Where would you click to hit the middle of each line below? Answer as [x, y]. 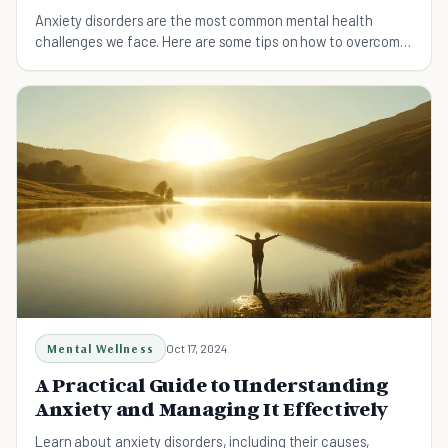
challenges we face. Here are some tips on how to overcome [222, 41]
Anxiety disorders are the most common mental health [204, 20]
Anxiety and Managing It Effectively [212, 409]
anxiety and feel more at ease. [129, 62]
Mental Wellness [100, 349]
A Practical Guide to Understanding [212, 385]
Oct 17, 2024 [196, 348]
